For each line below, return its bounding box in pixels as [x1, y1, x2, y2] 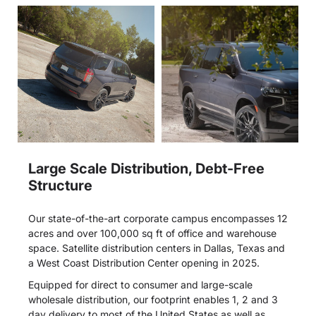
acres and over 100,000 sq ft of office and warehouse [28, 226, 276, 239]
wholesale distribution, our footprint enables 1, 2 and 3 [28, 293, 278, 305]
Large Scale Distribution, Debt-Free [28, 159, 265, 177]
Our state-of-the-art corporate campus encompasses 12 [28, 212, 288, 224]
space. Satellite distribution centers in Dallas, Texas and [28, 241, 285, 254]
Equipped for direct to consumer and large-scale [28, 278, 253, 291]
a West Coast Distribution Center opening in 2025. [28, 256, 262, 269]
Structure [28, 176, 92, 194]
